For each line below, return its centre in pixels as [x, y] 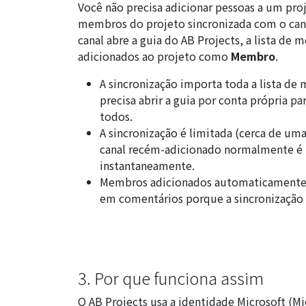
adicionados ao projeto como [154, 56]
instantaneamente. [147, 165]
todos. [116, 116]
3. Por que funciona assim [171, 277]
